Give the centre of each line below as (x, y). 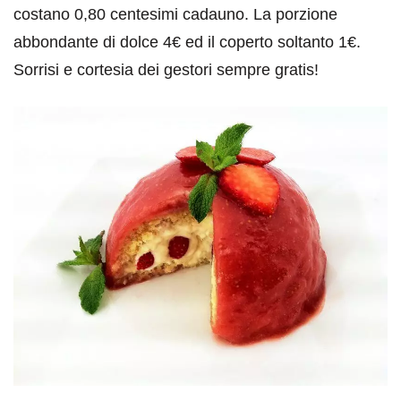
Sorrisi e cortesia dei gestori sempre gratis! (166, 69)
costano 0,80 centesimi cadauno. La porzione (175, 14)
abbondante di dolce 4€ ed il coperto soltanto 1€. (187, 42)
